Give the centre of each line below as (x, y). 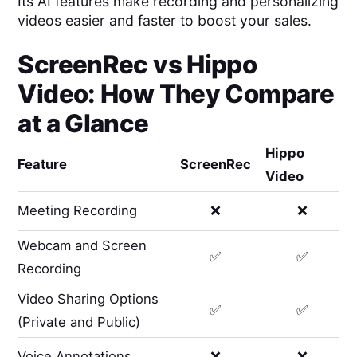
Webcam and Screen (82, 245)
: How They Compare (211, 94)
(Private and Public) (79, 322)
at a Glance (83, 123)
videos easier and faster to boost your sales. (165, 20)
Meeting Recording (78, 211)
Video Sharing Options (88, 298)
